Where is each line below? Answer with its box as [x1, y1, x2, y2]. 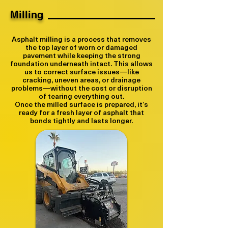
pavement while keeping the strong [22, 50, 140, 61]
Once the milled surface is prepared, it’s [15, 99, 148, 109]
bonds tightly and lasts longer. [30, 115, 133, 126]
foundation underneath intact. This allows [10, 58, 153, 69]
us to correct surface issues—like [24, 66, 139, 77]
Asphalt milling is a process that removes [12, 34, 151, 44]
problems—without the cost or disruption [11, 82, 152, 93]
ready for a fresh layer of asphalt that [19, 107, 144, 118]
